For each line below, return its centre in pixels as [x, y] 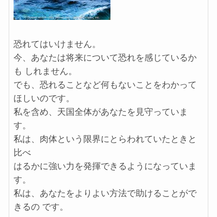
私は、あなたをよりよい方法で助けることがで [105, 194]
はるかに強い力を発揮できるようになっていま [105, 166]
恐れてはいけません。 [57, 44]
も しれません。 [45, 71]
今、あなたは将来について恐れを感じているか [105, 58]
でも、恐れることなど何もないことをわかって [105, 85]
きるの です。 [41, 207]
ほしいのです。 [44, 99]
